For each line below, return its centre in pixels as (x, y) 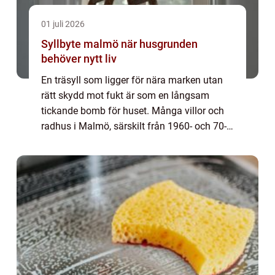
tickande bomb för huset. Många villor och (133, 111)
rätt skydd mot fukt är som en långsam (125, 95)
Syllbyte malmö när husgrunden (81, 44)
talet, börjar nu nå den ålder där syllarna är (132, 141)
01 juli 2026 (63, 24)
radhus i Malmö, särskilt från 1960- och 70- (134, 126)
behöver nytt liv (79, 59)
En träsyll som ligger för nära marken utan (132, 80)
